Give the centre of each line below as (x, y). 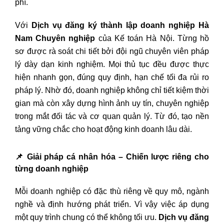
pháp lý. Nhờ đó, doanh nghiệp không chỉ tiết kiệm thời (112, 90)
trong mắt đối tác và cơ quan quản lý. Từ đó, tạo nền (112, 116)
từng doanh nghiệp (52, 169)
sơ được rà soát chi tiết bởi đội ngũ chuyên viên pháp (112, 51)
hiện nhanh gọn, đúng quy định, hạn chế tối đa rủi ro (112, 77)
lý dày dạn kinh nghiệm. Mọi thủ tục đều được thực (112, 64)
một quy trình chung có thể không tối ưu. (87, 217)
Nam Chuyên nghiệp (55, 38)
